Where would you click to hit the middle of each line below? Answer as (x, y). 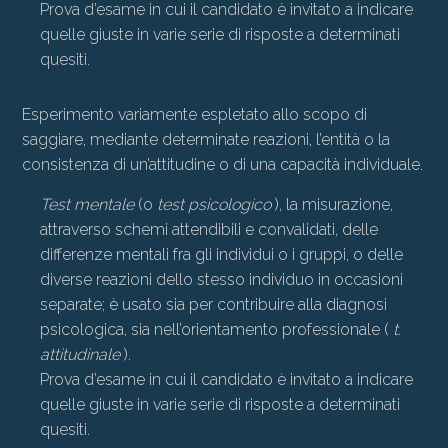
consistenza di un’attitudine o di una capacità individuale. (223, 164)
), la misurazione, (332, 204)
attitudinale (80, 354)
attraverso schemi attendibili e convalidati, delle (209, 229)
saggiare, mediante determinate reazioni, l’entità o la (206, 139)
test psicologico (214, 204)
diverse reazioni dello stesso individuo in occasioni (221, 279)
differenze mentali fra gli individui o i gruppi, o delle (221, 254)
